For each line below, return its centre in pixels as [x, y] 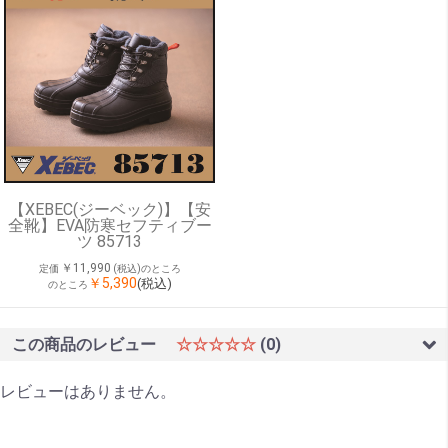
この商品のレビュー [86, 345]
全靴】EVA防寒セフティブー [109, 226]
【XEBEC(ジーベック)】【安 [109, 210]
